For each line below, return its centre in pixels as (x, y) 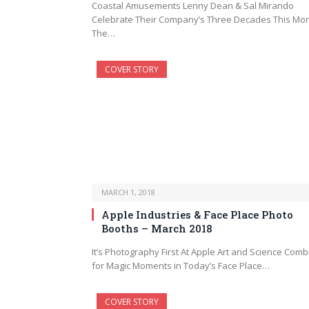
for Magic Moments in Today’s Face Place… (181, 265)
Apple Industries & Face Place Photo (197, 214)
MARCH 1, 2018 (128, 192)
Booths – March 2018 (157, 228)
